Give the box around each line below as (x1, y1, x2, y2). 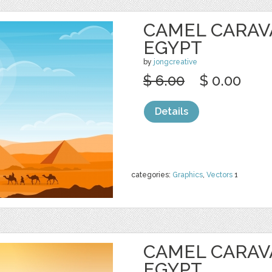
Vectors (206, 171, 233, 179)
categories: (131, 171, 172, 179)
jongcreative (154, 58, 197, 66)
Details (155, 106, 188, 117)
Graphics (172, 171, 203, 179)
